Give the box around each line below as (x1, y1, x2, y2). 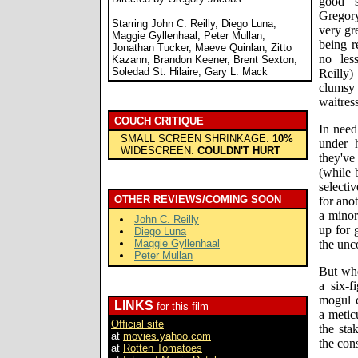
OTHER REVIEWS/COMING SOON (114, 193, 281, 205)
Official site (111, 318, 164, 330)
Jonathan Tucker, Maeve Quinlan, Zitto (112, 42, 292, 54)
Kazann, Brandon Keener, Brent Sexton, (112, 54, 297, 66)
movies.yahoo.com (123, 330, 211, 342)
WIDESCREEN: (111, 145, 197, 157)
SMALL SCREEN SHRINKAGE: (111, 133, 272, 145)
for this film (157, 300, 209, 312)
